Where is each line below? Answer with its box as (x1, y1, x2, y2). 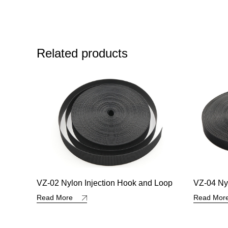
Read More (39, 193, 77, 202)
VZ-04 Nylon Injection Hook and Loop (39, 178, 175, 187)
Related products (37, 46, 128, 60)
